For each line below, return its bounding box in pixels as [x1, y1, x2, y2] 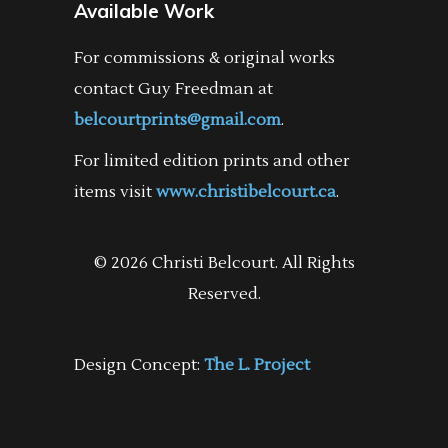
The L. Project [204, 355, 310, 375]
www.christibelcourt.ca [156, 182, 336, 202]
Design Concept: [74, 355, 204, 375]
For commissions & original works [74, 48, 335, 68]
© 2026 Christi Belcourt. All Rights [93, 253, 355, 273]
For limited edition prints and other [74, 151, 350, 171]
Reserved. [187, 284, 261, 304]
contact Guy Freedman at [74, 79, 273, 99]
